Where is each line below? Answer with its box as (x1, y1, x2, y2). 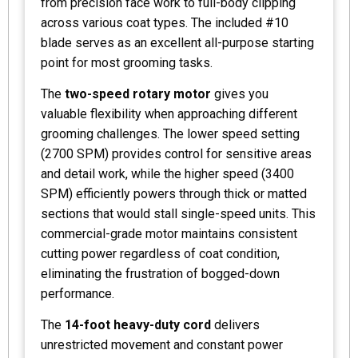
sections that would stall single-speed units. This (41, 206, 316, 222)
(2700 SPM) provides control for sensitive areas (41, 146, 312, 162)
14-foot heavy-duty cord (65, 317, 211, 333)
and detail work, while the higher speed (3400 (41, 166, 294, 182)
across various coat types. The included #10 (41, 15, 288, 31)
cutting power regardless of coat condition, (41, 246, 280, 262)
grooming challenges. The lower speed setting (41, 126, 300, 142)
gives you (211, 86, 268, 102)
